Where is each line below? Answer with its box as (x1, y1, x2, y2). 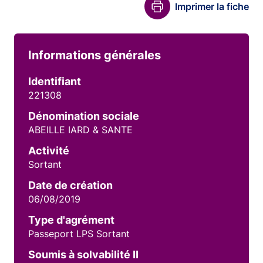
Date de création (28, 179, 113, 191)
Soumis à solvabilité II (28, 248, 139, 261)
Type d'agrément (28, 214, 114, 226)
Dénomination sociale (28, 110, 139, 122)
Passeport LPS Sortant (28, 228, 130, 240)
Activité (28, 144, 69, 157)
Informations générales (28, 48, 161, 62)
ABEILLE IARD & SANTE (28, 124, 133, 136)
